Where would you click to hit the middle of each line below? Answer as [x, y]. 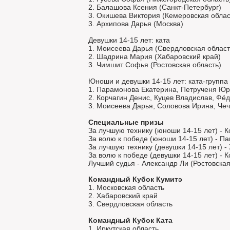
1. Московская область [126, 187]
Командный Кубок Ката [130, 220]
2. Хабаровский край [123, 196]
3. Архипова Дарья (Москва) [136, 24]
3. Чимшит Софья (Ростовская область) [155, 65]
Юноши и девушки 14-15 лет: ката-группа [158, 81]
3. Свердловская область [130, 204]
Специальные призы [126, 122]
